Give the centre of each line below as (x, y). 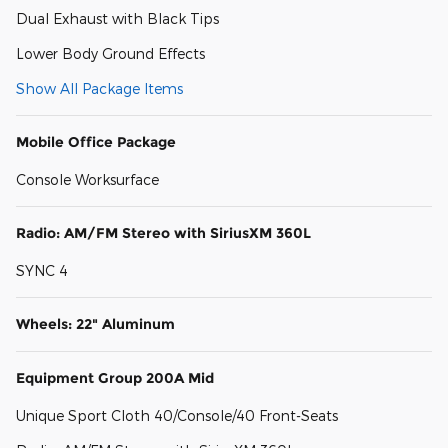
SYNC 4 (42, 270)
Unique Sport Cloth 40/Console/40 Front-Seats (177, 415)
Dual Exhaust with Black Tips (117, 18)
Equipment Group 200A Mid (115, 377)
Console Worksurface (87, 179)
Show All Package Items (99, 88)
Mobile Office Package (96, 141)
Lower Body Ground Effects (110, 53)
